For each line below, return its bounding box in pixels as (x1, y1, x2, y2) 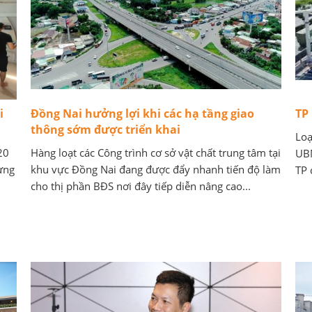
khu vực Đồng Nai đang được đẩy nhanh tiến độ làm (31, 162, 281, 176)
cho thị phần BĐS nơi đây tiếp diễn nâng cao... (31, 179, 251, 193)
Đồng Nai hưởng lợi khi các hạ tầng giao (31, 106, 254, 121)
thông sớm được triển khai (31, 122, 180, 137)
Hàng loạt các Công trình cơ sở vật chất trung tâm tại (31, 146, 281, 159)
